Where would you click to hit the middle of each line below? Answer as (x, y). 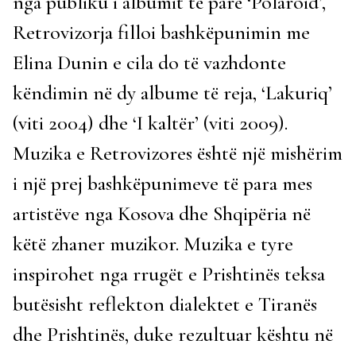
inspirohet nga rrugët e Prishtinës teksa (169, 274)
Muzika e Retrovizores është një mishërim (178, 153)
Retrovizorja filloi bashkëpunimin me (161, 32)
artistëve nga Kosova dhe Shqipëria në (162, 213)
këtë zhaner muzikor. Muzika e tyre (153, 244)
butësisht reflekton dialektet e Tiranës (165, 304)
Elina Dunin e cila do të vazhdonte (149, 62)
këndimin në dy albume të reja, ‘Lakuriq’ (172, 93)
